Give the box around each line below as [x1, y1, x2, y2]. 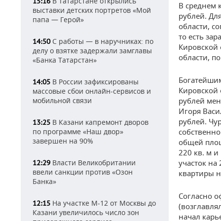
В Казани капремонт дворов [50, 117, 148, 127]
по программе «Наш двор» [33, 127, 123, 136]
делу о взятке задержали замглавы [33, 46, 152, 55]
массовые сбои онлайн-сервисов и [33, 86, 151, 96]
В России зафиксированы [50, 77, 139, 86]
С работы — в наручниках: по [50, 37, 153, 46]
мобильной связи [33, 96, 92, 105]
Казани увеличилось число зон [33, 208, 139, 217]
